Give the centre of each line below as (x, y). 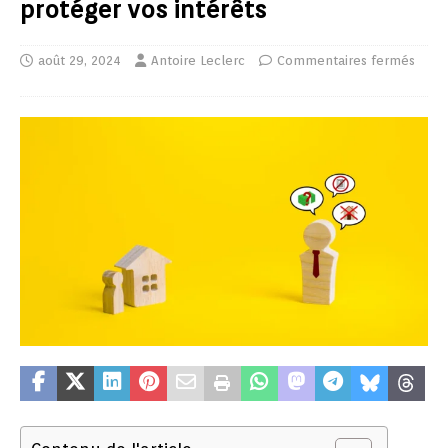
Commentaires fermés (346, 60)
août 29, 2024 (79, 60)
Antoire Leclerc (198, 60)
